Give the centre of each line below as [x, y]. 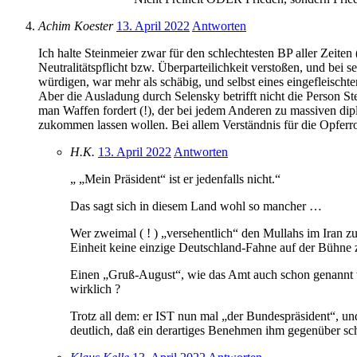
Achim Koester [76, 26]
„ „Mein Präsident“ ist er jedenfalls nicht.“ [175, 179]
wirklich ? [95, 289]
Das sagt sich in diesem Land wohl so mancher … [196, 206]
